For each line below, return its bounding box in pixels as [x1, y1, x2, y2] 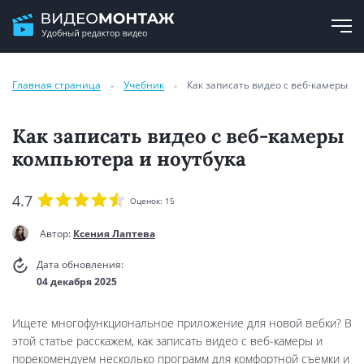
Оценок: [130, 195, 165, 206]
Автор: [40, 227, 73, 240]
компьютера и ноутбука [12, 146, 246, 171]
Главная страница [12, 78, 101, 92]
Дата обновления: [37, 258, 123, 271]
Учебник [123, 78, 164, 92]
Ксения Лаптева [73, 227, 155, 240]
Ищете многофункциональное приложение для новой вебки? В [12, 315, 352, 331]
